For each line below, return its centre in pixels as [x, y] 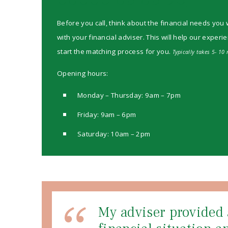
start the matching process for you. [115, 51]
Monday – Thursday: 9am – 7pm [129, 95]
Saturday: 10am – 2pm [114, 134]
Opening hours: [83, 73]
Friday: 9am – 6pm [107, 115]
